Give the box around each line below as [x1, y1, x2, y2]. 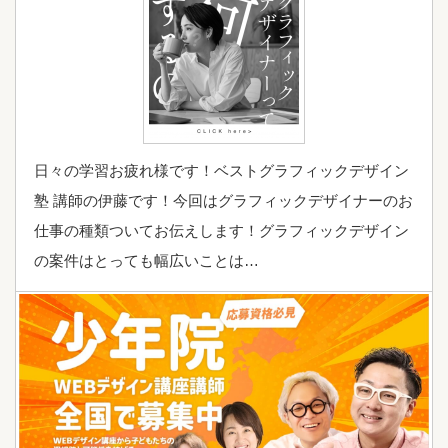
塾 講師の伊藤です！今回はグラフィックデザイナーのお [34, 191, 413, 209]
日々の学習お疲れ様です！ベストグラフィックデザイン [34, 161, 409, 179]
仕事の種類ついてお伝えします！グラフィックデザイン [34, 221, 409, 239]
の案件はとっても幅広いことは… [34, 251, 259, 269]
